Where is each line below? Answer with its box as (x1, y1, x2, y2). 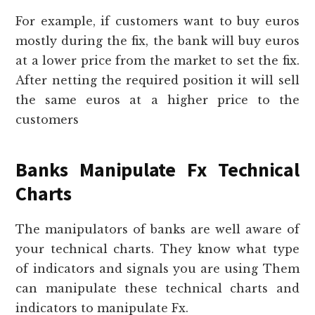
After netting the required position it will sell (15, 72, 300, 87)
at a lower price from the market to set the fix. (15, 53, 300, 67)
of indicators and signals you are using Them (15, 261, 300, 276)
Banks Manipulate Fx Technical (15, 156, 300, 182)
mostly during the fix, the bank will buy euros (15, 33, 300, 48)
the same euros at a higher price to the (15, 92, 300, 107)
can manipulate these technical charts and (15, 281, 300, 295)
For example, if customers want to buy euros (15, 13, 300, 28)
